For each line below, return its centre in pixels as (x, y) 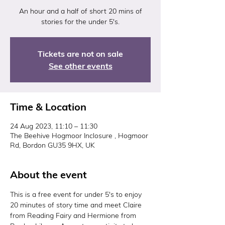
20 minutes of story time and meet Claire (77, 205)
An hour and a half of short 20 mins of (80, 11)
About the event (48, 175)
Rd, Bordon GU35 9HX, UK (52, 145)
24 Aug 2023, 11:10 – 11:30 (54, 126)
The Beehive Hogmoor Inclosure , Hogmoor (79, 136)
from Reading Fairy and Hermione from (74, 215)
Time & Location (48, 107)
